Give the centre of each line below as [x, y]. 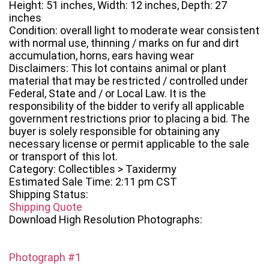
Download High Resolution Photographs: [106, 220]
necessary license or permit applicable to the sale [129, 144]
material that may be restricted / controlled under [128, 81]
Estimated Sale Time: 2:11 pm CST [93, 182]
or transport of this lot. [63, 157]
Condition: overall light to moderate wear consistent [134, 31]
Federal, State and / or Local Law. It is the [107, 94]
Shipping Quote [46, 207]
